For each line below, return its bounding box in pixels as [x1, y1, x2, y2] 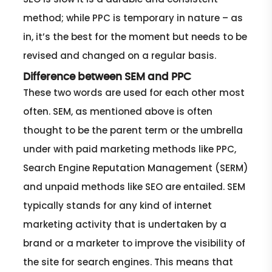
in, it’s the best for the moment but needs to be [23, 30, 248, 43]
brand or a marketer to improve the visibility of [23, 236, 246, 250]
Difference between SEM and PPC [23, 71, 192, 82]
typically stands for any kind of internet [23, 199, 212, 212]
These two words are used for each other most [23, 86, 245, 99]
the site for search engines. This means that [23, 255, 234, 268]
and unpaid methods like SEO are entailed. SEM [23, 180, 246, 193]
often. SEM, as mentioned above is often [23, 104, 213, 118]
